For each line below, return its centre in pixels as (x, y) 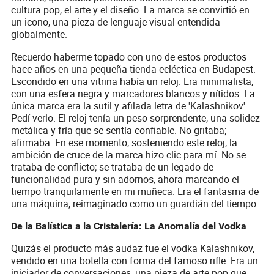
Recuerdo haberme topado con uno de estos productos (129, 57)
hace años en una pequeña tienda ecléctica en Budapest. (134, 69)
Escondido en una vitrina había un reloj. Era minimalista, (132, 81)
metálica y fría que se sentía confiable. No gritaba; (119, 130)
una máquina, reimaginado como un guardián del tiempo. (135, 203)
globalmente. (39, 34)
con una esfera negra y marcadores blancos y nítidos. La (133, 93)
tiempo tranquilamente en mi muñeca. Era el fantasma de (135, 191)
